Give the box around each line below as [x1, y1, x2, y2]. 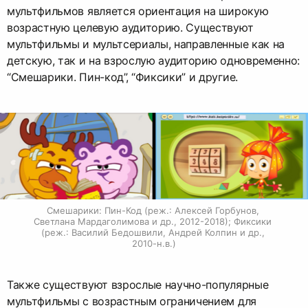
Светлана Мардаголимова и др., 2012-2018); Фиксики [34, 215, 272, 227]
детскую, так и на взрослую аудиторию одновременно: [7, 54, 300, 68]
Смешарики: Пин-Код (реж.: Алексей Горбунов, [46, 204, 259, 216]
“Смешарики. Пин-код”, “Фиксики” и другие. [7, 70, 238, 85]
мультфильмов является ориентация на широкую [7, 4, 269, 19]
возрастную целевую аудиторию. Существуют [7, 21, 254, 35]
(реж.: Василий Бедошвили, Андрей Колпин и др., [41, 226, 265, 238]
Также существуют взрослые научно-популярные [7, 277, 269, 291]
